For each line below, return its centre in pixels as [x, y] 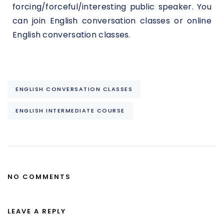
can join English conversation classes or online [112, 21]
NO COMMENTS [39, 177]
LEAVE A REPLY [37, 211]
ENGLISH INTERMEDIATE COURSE [70, 110]
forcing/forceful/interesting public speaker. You [112, 7]
